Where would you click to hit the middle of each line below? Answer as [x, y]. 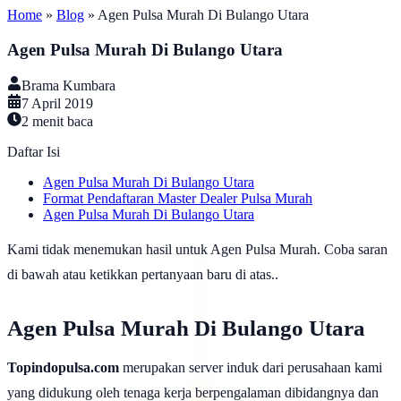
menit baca [61, 122]
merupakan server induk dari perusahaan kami [251, 368]
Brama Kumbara [68, 86]
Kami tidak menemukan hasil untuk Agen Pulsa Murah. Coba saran [197, 250]
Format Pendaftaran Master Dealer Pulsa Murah [178, 199]
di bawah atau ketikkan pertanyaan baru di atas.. [143, 275]
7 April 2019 [57, 104]
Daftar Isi [34, 152]
